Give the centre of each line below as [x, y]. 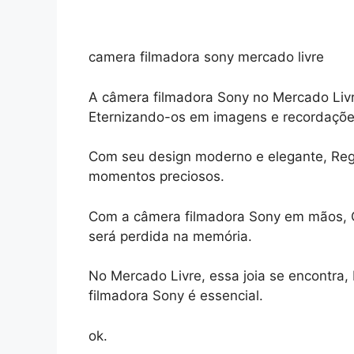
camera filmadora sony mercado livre [206, 57]
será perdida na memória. [170, 236]
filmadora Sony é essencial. [176, 296]
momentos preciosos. [156, 177]
